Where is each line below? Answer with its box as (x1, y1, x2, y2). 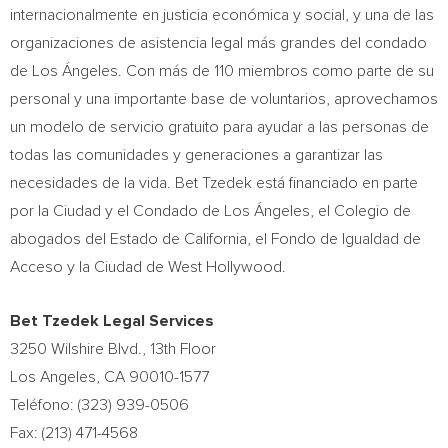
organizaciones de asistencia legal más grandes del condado (10, 35, 427, 51)
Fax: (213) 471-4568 (10, 425, 138, 441)
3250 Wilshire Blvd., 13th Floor (10, 341, 216, 357)
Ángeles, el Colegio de (250, 203, 411, 219)
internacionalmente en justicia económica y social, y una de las (10, 7, 434, 23)
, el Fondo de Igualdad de (247, 231, 421, 247)
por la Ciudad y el (10, 203, 133, 219)
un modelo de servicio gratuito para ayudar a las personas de (10, 119, 429, 135)
